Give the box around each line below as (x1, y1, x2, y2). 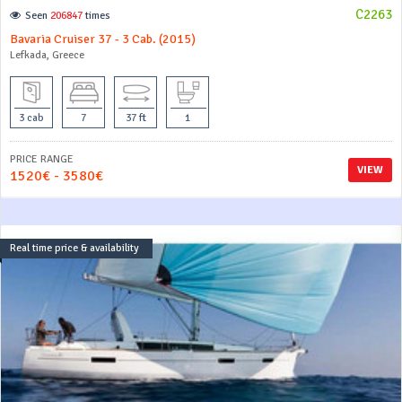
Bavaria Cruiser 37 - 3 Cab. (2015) (10, 31, 196, 47)
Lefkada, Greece (10, 48, 84, 62)
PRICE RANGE (10, 153, 74, 166)
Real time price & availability (10, 241, 139, 255)
